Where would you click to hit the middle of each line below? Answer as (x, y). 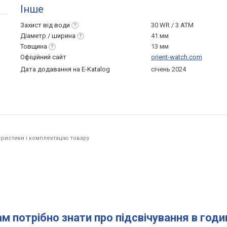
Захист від (37, 25)
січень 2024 (168, 69)
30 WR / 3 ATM (172, 25)
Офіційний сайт (43, 57)
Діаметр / (36, 36)
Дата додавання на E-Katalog (65, 69)
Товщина (34, 46)
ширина (64, 36)
